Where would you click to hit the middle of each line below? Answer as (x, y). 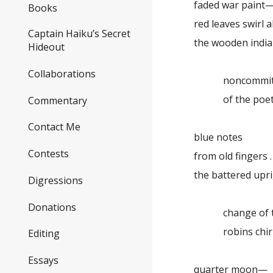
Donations (52, 207)
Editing (44, 234)
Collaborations (62, 74)
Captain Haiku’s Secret (79, 34)
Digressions (55, 180)
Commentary (58, 100)
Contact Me (54, 127)
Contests (48, 154)
